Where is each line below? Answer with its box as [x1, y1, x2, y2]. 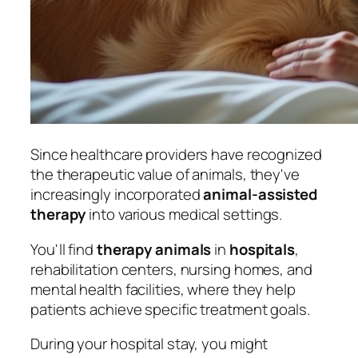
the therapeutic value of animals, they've [30, 164, 300, 185]
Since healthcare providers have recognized [30, 144, 322, 165]
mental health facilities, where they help [30, 278, 296, 300]
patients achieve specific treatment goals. [30, 298, 310, 320]
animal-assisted [203, 184, 317, 205]
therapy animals [96, 238, 212, 260]
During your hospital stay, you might [30, 333, 268, 355]
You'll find [30, 238, 97, 260]
